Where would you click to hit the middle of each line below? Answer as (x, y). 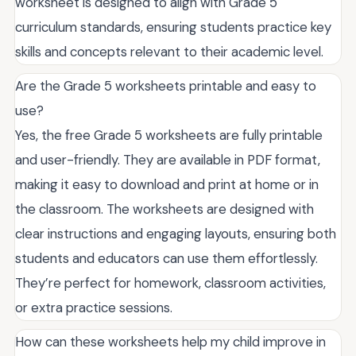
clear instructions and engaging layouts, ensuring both (176, 233)
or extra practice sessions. (94, 307)
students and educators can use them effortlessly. (166, 258)
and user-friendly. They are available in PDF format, (168, 159)
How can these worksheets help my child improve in (170, 341)
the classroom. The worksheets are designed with (164, 209)
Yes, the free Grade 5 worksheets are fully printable (169, 135)
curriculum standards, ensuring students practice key (173, 27)
